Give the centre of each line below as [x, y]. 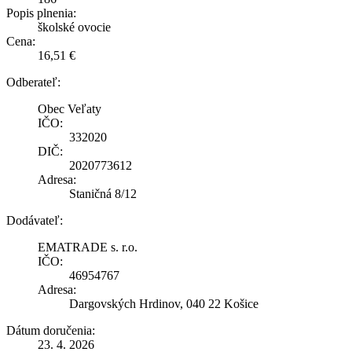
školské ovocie [74, 27]
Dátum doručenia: [51, 330]
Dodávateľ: [35, 220]
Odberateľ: [33, 82]
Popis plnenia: [41, 13]
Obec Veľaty [70, 108]
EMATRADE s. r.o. [88, 247]
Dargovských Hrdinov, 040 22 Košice [164, 303]
